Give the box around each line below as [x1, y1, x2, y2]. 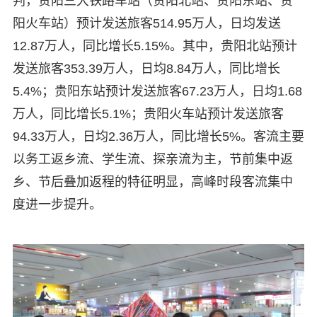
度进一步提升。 [12, 197, 102, 212]
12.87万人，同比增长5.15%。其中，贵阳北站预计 [12, 38, 297, 53]
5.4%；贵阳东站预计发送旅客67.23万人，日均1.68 [12, 83, 302, 98]
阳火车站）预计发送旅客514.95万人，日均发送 [12, 16, 281, 30]
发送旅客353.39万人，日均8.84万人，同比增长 [12, 61, 280, 76]
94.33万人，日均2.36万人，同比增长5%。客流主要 [12, 129, 304, 144]
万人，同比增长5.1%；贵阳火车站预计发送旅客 [12, 106, 284, 121]
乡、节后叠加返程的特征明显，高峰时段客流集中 [12, 174, 293, 189]
